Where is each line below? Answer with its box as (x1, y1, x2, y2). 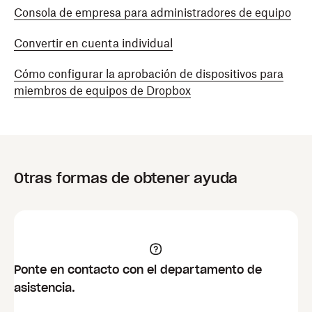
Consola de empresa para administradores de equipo (14, 6, 291, 19)
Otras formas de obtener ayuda (14, 169, 238, 187)
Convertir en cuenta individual (14, 36, 173, 50)
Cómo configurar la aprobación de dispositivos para (14, 67, 283, 81)
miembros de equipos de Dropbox (14, 84, 191, 97)
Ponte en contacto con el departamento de (14, 263, 262, 276)
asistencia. (14, 281, 75, 295)
